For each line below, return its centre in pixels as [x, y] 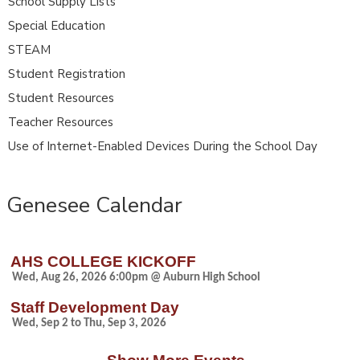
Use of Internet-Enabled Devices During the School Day [163, 146]
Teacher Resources [61, 122]
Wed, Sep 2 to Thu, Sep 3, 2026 [89, 323]
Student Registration [67, 74]
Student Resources [61, 98]
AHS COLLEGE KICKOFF [103, 261]
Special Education [57, 25]
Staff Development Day [95, 307]
